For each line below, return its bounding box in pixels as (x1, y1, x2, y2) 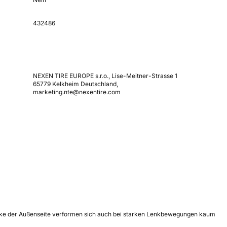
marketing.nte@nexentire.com (32, 88, 121, 96)
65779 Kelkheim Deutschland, (32, 80, 118, 88)
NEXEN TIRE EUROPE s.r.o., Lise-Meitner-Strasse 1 (32, 71, 177, 80)
